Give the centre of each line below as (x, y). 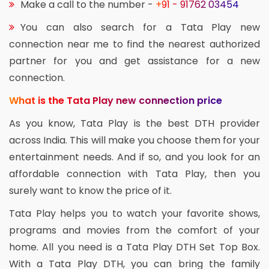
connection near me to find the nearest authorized (134, 44)
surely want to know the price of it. (90, 191)
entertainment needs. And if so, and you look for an (134, 157)
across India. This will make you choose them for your (134, 141)
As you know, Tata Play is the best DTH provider (134, 124)
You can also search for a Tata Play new (140, 28)
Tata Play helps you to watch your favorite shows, (134, 214)
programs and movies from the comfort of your (134, 231)
